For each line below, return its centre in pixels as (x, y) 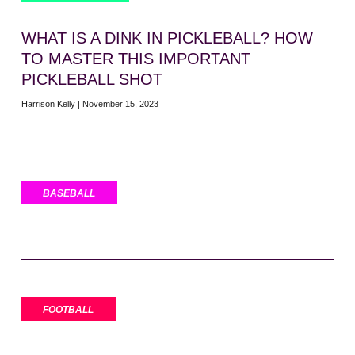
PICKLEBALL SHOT (92, 80)
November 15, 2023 (119, 104)
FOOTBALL (68, 309)
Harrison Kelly (49, 104)
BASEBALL (69, 194)
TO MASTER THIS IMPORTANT (136, 59)
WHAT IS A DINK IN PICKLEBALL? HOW (167, 38)
